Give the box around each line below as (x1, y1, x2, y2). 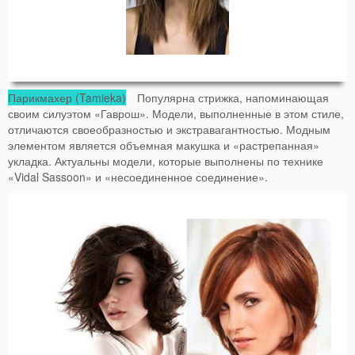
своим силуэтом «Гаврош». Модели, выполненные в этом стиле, (8, 105, 344, 121)
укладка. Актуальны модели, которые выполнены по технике (8, 152, 323, 169)
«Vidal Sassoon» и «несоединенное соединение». (8, 168, 268, 185)
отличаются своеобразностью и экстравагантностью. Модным (8, 120, 330, 137)
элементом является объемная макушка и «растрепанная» (8, 136, 319, 153)
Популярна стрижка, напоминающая (126, 89, 329, 105)
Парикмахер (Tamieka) (8, 89, 126, 105)
